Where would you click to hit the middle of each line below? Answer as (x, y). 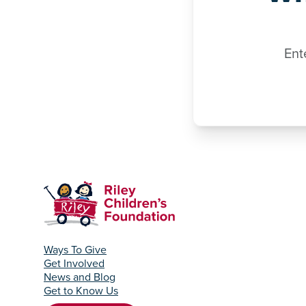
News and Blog (80, 277)
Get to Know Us (81, 291)
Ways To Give (75, 250)
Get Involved (74, 264)
